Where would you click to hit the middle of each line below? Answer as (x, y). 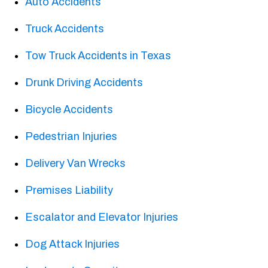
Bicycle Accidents (69, 110)
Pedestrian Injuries (71, 137)
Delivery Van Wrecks (76, 164)
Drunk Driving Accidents (84, 83)
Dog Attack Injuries (73, 244)
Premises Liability (69, 191)
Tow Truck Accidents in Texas (98, 56)
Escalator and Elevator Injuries (102, 217)
